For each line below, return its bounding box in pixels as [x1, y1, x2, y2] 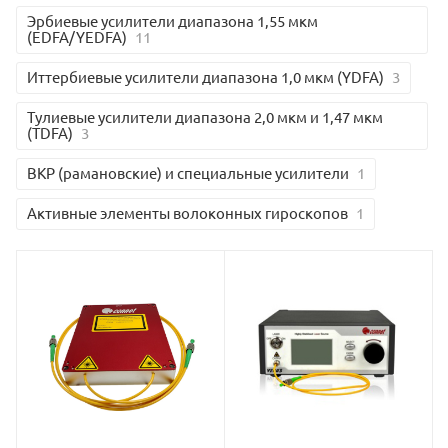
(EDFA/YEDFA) [27, 27, 127, 47]
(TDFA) [27, 123, 73, 143]
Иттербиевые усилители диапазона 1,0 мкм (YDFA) [27, 67, 384, 87]
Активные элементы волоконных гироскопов [27, 203, 348, 223]
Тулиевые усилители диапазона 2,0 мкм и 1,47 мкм [27, 107, 383, 127]
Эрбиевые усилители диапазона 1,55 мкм [27, 11, 318, 31]
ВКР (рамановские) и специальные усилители [27, 163, 349, 183]
